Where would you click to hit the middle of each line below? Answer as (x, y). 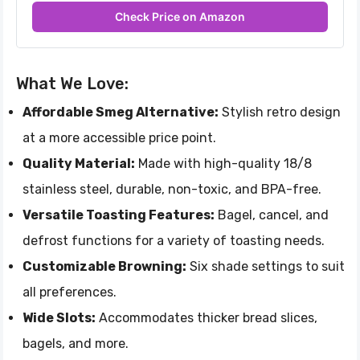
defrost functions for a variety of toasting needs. (174, 240)
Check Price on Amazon (180, 16)
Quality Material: (79, 163)
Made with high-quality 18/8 (223, 163)
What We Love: (72, 83)
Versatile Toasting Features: (119, 215)
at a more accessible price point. (119, 137)
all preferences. (70, 292)
